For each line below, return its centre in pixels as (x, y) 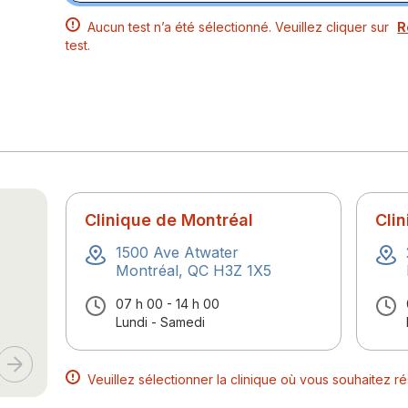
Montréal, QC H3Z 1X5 (194, 270)
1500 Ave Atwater (178, 252)
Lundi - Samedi (161, 322)
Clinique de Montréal (169, 220)
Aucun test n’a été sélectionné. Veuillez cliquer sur (240, 27)
